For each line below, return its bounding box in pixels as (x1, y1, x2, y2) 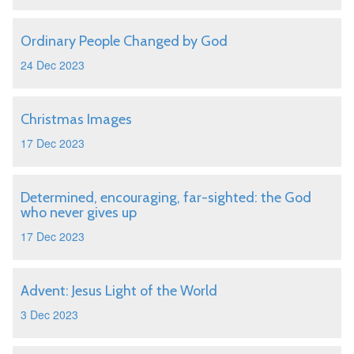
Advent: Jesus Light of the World (21, 282, 217, 299)
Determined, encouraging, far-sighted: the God (21, 189, 311, 206)
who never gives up (21, 204, 137, 221)
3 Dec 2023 (21, 307, 78, 322)
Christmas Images (21, 111, 132, 128)
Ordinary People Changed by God (21, 32, 228, 50)
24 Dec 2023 (21, 57, 85, 73)
